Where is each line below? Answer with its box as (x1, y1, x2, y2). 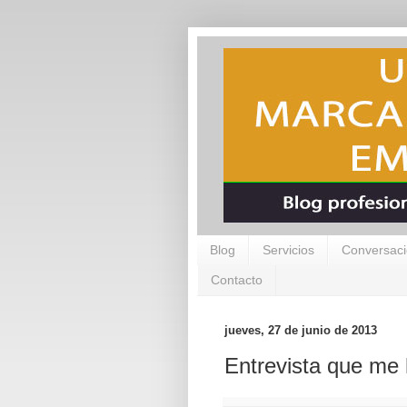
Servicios (263, 243, 314, 258)
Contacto (211, 273, 263, 288)
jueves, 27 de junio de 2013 (224, 323, 377, 337)
